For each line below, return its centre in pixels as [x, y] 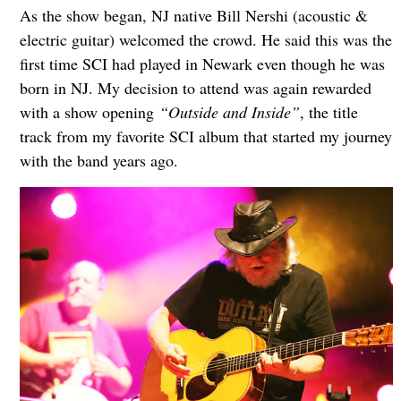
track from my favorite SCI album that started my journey [205, 136]
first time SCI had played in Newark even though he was [202, 64]
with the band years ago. [98, 160]
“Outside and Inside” [229, 112]
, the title [328, 112]
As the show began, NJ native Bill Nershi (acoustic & [193, 15]
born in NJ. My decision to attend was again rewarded [195, 88]
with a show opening [89, 112]
